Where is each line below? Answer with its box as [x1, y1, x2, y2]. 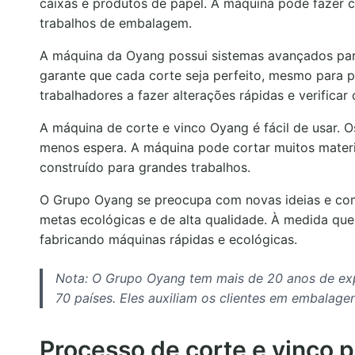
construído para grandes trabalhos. [40, 159, 250, 175]
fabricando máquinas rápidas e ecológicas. [40, 231, 297, 247]
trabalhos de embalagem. [40, 15, 192, 31]
